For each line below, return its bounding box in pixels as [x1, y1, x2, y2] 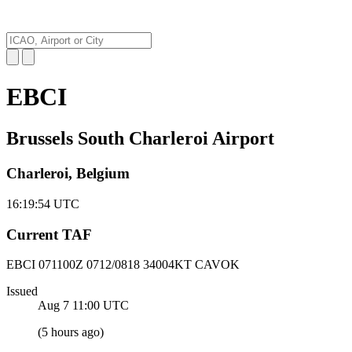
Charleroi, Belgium [6, 165, 130, 182]
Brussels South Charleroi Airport [6, 128, 274, 149]
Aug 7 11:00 [38, 299, 100, 313]
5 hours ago [42, 325, 100, 339]
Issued [6, 284, 38, 299]
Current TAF [6, 225, 92, 243]
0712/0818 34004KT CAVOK [86, 258, 240, 272]
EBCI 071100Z [6, 258, 86, 272]
